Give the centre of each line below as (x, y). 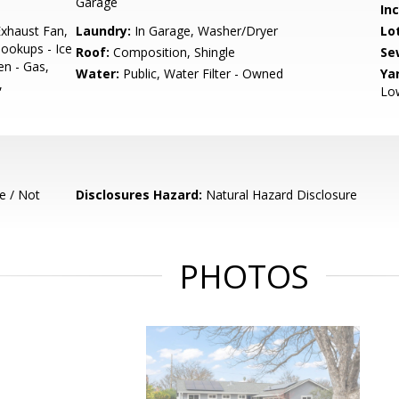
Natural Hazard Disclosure (280, 195)
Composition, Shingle (173, 52)
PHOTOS (244, 277)
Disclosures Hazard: (139, 195)
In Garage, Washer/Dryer (205, 31)
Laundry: (104, 31)
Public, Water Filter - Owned (202, 73)
